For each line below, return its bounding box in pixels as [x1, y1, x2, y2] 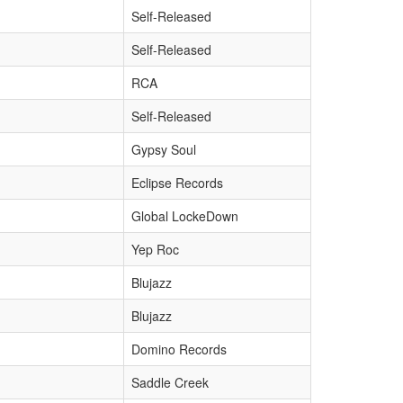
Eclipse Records [131, 174, 223, 192]
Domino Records [131, 340, 227, 358]
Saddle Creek [131, 373, 209, 391]
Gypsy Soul [131, 140, 196, 158]
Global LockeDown [131, 207, 238, 225]
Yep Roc [131, 240, 179, 258]
